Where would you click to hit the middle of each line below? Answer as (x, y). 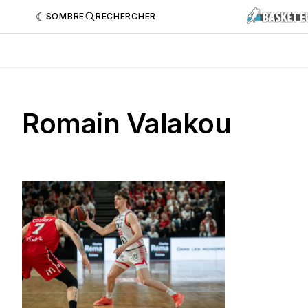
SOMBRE (65, 16)
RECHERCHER (125, 16)
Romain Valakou (126, 123)
